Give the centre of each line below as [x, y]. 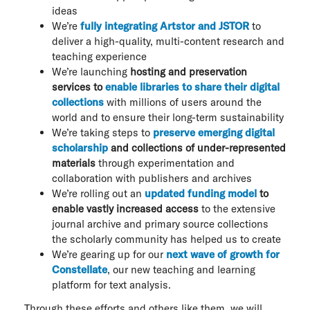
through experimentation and [165, 163]
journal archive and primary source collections [160, 224]
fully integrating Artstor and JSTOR [165, 26]
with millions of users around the [183, 102]
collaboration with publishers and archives [152, 178]
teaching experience [99, 56]
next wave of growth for [223, 254]
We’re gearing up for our [109, 254]
